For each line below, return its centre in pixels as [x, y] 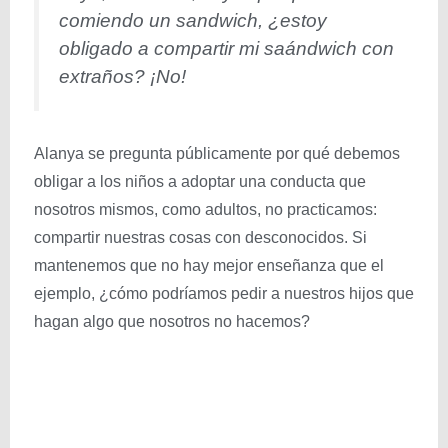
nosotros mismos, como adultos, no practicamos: [205, 209]
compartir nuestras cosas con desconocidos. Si [200, 237]
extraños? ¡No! [122, 76]
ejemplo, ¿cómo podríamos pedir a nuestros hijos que [224, 293]
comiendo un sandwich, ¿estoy [193, 20]
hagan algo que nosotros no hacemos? [172, 321]
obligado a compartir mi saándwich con [226, 48]
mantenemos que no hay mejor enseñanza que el [209, 265]
